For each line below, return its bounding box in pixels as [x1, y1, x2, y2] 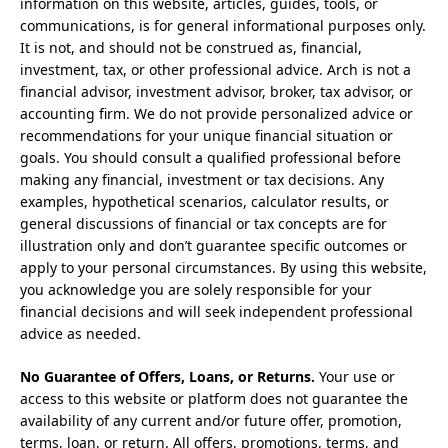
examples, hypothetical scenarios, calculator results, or [20, 191, 389, 211]
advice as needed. [20, 323, 141, 343]
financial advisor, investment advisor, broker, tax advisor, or [20, 81, 413, 101]
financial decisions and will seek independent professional [20, 301, 413, 321]
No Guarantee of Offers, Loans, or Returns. [20, 366, 315, 386]
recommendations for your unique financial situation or [20, 125, 393, 145]
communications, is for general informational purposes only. [20, 15, 426, 35]
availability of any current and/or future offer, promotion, [20, 410, 402, 430]
